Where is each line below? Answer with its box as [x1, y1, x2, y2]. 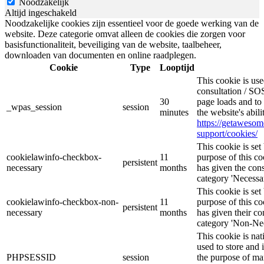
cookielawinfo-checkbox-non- [6, 196, 118, 207]
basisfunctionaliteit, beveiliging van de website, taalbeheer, [5, 39, 222, 49]
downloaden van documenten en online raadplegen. [5, 49, 196, 60]
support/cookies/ [197, 128, 258, 138]
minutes [160, 107, 189, 117]
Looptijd [160, 62, 194, 72]
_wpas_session [6, 101, 62, 112]
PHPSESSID [6, 252, 56, 262]
